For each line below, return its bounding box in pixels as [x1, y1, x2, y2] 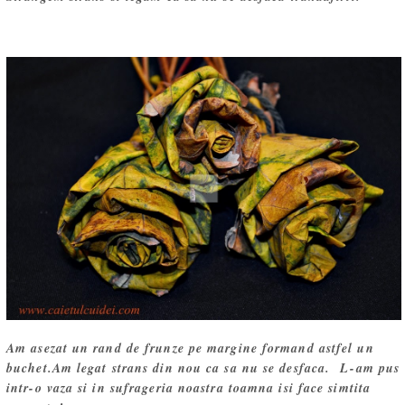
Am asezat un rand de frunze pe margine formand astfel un [6, 338, 374, 357]
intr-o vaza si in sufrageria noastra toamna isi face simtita [6, 378, 372, 397]
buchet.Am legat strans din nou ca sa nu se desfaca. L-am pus [6, 358, 400, 377]
